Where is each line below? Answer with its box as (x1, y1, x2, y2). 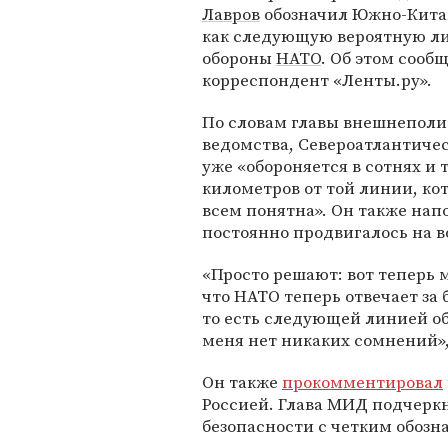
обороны (202, 46, 276, 70)
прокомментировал (282, 370, 443, 394)
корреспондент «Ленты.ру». (202, 68, 432, 92)
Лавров (202, 2, 260, 26)
